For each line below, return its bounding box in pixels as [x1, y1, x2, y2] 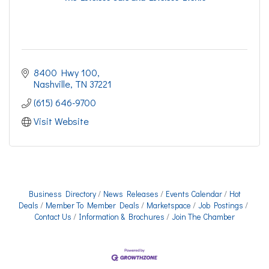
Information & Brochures [79, 211, 165, 222]
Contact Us [34, 211, 71, 222]
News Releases [103, 189, 159, 199]
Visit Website [34, 115, 89, 127]
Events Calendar [165, 189, 222, 199]
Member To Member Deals [46, 200, 139, 211]
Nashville [34, 77, 70, 90]
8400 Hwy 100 [34, 66, 97, 79]
